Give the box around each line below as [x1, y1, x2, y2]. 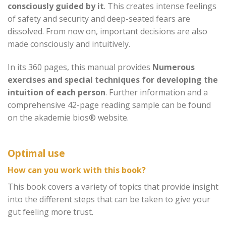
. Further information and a [105, 86, 208, 98]
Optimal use [8, 146, 65, 160]
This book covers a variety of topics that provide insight [8, 181, 218, 193]
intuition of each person [8, 86, 105, 98]
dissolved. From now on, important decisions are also [8, 25, 207, 37]
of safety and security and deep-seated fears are [8, 13, 190, 24]
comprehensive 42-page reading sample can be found [8, 99, 211, 110]
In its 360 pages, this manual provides [8, 61, 152, 73]
